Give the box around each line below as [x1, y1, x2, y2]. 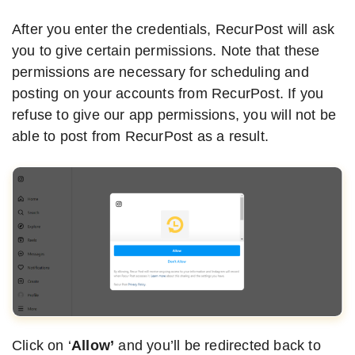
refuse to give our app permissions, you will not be [12, 107, 337, 124]
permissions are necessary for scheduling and [12, 64, 309, 81]
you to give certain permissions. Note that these [12, 43, 320, 59]
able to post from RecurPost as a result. [12, 128, 273, 145]
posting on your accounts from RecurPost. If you [12, 86, 324, 102]
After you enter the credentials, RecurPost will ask [12, 21, 335, 38]
